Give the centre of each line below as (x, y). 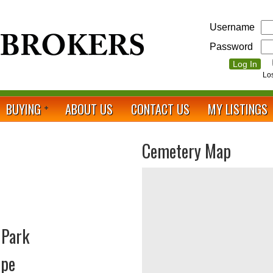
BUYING (23, 109)
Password (231, 47)
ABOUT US (89, 109)
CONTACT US (160, 109)
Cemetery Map (186, 151)
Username (232, 27)
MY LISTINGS (238, 109)
